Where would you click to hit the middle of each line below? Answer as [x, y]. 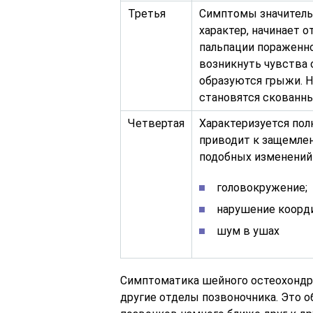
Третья [147, 14]
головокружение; [262, 188]
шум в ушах [248, 231]
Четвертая [156, 124]
